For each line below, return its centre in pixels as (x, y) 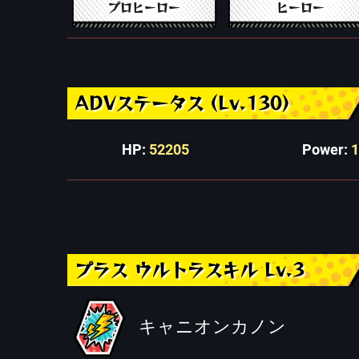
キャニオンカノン (212, 326)
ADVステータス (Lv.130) (182, 103)
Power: (327, 149)
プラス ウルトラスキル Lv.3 (190, 269)
